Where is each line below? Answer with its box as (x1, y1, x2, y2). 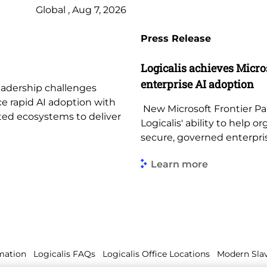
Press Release (141, 33, 211, 44)
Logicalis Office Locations (103, 249, 210, 259)
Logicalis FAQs (33, 249, 95, 259)
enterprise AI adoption (141, 77, 254, 91)
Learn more (151, 158, 208, 170)
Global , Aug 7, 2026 (36, 4, 126, 15)
